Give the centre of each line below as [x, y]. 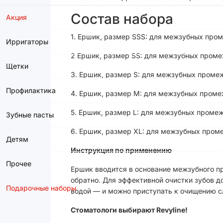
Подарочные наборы [41, 188]
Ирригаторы [27, 42]
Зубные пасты [30, 115]
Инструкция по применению [121, 150]
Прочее [19, 164]
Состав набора [122, 19]
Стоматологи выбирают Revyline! [129, 210]
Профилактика [31, 90]
